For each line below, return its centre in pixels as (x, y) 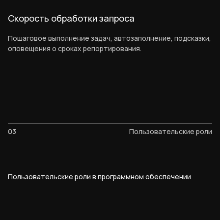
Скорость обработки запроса (71, 18)
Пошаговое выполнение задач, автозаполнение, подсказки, (110, 38)
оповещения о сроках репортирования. (75, 49)
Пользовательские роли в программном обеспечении (99, 177)
